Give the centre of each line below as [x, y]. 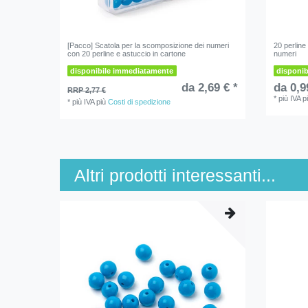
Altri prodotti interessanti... [175, 175]
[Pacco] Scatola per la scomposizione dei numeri [148, 46]
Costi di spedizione [140, 102]
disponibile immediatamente [122, 71]
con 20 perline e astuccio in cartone [127, 54]
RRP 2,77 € [87, 90]
